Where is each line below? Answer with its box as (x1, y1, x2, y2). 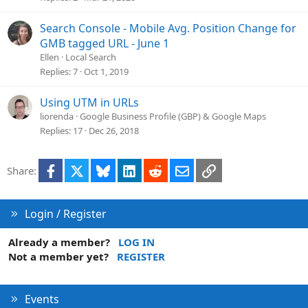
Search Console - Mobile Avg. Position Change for (40, 21, 296, 36)
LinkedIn (135, 162, 177, 177)
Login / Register (24, 206, 107, 222)
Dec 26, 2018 (89, 124, 139, 137)
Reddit (162, 162, 192, 177)
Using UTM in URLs (40, 95, 139, 111)
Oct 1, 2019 (84, 65, 129, 78)
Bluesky (109, 162, 146, 177)
